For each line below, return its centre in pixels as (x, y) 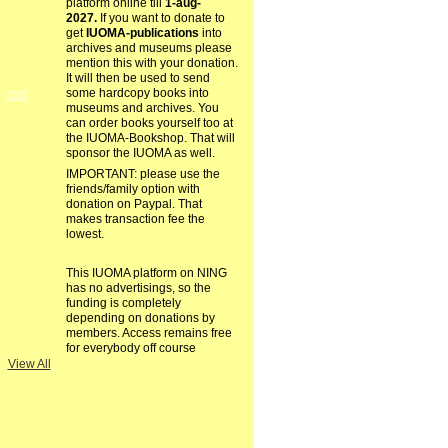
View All (29, 363)
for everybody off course (130, 348)
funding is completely (123, 303)
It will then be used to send (137, 78)
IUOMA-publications (142, 33)
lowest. (84, 234)
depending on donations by (140, 318)
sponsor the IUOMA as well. (140, 153)
